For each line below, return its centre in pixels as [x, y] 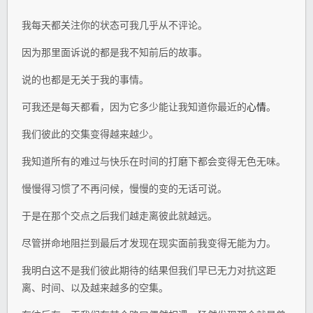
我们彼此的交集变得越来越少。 [90, 133]
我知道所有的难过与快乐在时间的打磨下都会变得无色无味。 [154, 161]
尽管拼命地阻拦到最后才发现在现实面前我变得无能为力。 [149, 242]
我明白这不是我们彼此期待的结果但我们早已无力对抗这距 [149, 270]
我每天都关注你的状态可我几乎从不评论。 [115, 24]
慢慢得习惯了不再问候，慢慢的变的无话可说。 [124, 188]
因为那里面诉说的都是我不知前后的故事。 [115, 52]
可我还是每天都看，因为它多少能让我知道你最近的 [134, 106]
